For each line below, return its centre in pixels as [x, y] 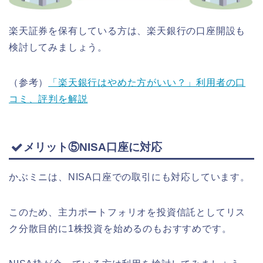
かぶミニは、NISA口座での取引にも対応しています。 [129, 177]
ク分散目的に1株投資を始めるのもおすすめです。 [120, 229]
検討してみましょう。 [58, 47]
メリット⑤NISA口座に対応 [93, 147]
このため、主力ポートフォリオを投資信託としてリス [127, 213]
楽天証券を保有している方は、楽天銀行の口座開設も [127, 31]
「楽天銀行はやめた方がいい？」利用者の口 [147, 82]
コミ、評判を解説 [48, 99]
